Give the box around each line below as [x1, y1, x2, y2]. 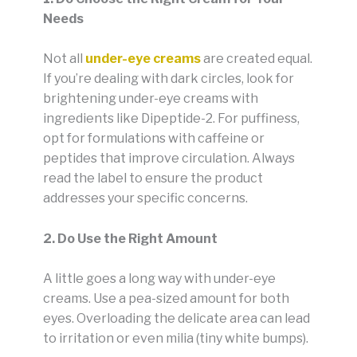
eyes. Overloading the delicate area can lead [43, 311, 310, 327]
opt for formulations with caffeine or [43, 131, 265, 147]
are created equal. [201, 51, 312, 67]
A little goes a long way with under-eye [43, 271, 276, 287]
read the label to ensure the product [43, 171, 263, 186]
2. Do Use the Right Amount [43, 230, 218, 246]
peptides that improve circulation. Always [43, 151, 295, 167]
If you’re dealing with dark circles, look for [43, 71, 294, 87]
